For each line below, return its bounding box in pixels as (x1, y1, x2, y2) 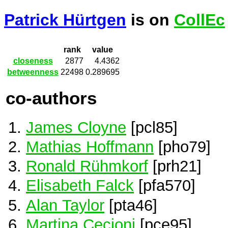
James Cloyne (26, 118, 126, 136)
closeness (13, 56, 53, 66)
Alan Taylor (26, 196, 104, 214)
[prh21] (148, 157, 202, 175)
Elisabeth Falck (26, 177, 134, 194)
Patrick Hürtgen (4, 11, 126, 30)
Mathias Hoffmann (26, 138, 154, 156)
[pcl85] (126, 118, 178, 136)
